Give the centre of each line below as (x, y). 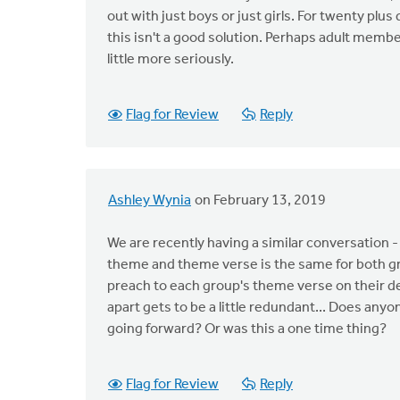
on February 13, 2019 (259, 201)
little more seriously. (171, 60)
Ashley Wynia (150, 201)
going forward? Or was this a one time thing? (247, 329)
